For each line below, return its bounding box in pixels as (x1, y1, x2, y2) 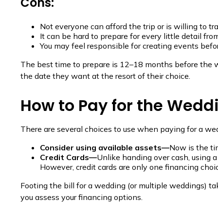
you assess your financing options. (20, 192, 143, 202)
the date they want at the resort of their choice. (20, 71, 190, 81)
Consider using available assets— (40, 142, 169, 152)
